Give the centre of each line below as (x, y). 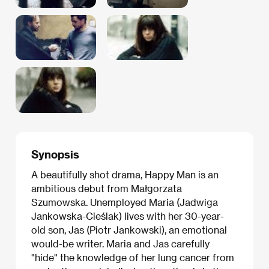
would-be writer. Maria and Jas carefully (120, 244)
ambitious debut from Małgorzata (107, 189)
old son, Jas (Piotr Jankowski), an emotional (129, 230)
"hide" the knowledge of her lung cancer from (133, 258)
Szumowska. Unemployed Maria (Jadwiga (125, 202)
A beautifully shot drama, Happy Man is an (125, 175)
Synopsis (55, 154)
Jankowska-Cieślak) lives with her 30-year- (128, 216)
